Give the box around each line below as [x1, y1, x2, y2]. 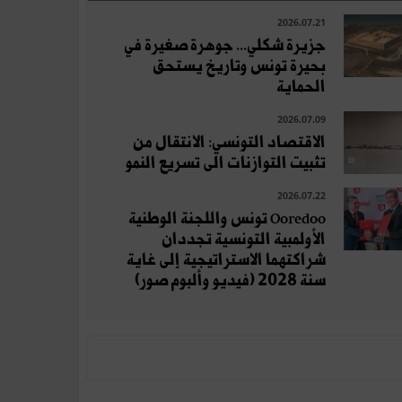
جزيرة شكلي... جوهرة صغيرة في [123, 35, 326, 56]
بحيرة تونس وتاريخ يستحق [152, 56, 326, 76]
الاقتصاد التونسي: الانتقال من [132, 132, 326, 153]
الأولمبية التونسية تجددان [161, 229, 326, 249]
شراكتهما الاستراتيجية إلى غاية [126, 249, 326, 270]
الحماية [275, 76, 326, 97]
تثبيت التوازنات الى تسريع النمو [125, 153, 326, 173]
